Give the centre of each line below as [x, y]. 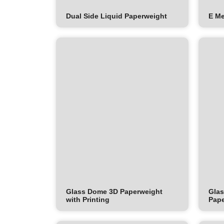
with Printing [88, 200]
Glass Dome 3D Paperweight [114, 192]
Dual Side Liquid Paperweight [116, 16]
